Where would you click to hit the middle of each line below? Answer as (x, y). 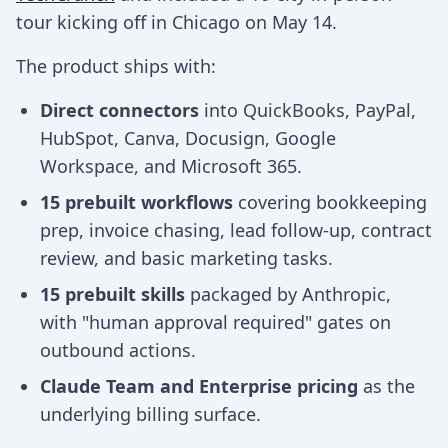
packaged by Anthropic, (288, 294)
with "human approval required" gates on (215, 322)
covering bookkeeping (330, 202)
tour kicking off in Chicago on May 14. (176, 22)
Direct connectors (119, 110)
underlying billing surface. (150, 414)
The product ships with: (116, 66)
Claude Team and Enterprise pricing (199, 386)
